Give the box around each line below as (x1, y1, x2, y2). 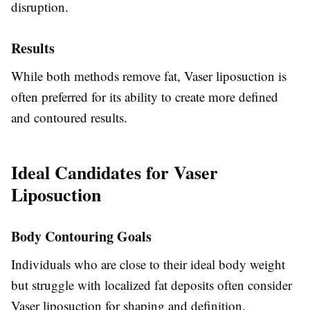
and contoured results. (11, 109, 127, 126)
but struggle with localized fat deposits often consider (11, 276, 292, 293)
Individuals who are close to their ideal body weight (11, 255, 285, 273)
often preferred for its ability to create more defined (11, 88, 278, 105)
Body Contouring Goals (11, 226, 152, 246)
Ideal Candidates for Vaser (11, 159, 218, 185)
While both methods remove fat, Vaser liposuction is (11, 67, 286, 84)
